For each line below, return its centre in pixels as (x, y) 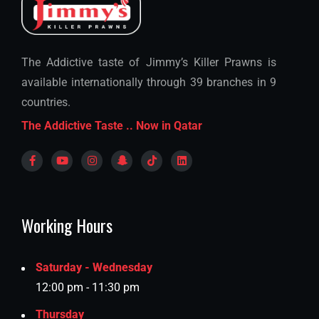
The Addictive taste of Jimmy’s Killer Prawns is (149, 62)
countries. (46, 102)
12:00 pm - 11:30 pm (88, 287)
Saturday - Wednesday (94, 267)
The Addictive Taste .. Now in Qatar (112, 126)
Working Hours (67, 225)
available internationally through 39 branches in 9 (149, 82)
